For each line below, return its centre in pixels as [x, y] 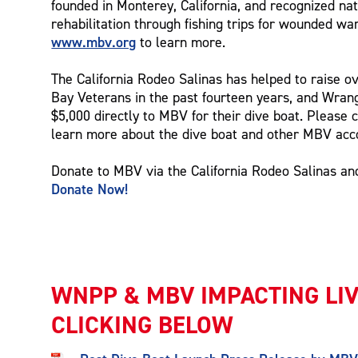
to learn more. [181, 42]
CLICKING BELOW [143, 325]
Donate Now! [90, 189]
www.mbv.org [94, 42]
